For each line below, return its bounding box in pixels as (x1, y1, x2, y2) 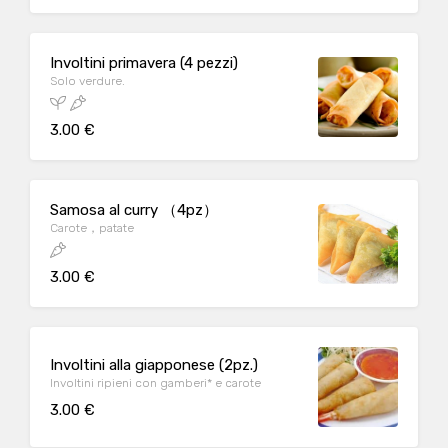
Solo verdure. (50, 74, 125, 88)
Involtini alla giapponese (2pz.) (50, 355, 258, 374)
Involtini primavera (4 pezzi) (50, 54, 238, 72)
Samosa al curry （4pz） (50, 201, 218, 219)
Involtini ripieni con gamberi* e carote (50, 375, 261, 390)
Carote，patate (50, 221, 134, 235)
